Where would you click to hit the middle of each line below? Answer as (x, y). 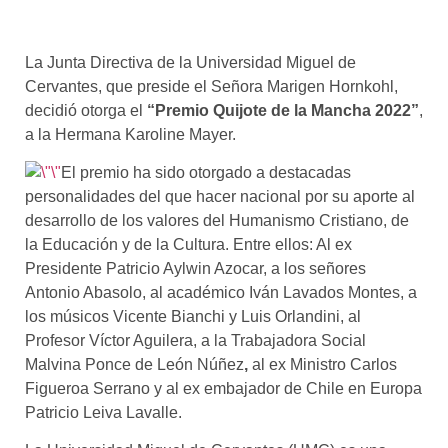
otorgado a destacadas (270, 172)
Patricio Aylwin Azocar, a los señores (236, 268)
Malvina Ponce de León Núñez (134, 364)
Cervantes (61, 86)
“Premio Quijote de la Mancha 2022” (283, 110)
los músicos (69, 316)
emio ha (124, 172)
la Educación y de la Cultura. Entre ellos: (170, 244)
